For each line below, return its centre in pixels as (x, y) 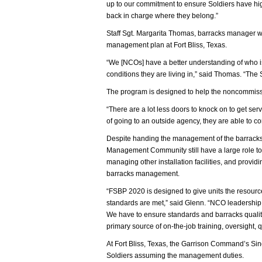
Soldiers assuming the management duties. (175, 256)
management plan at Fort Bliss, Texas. (167, 45)
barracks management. (143, 174)
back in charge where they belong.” (162, 16)
